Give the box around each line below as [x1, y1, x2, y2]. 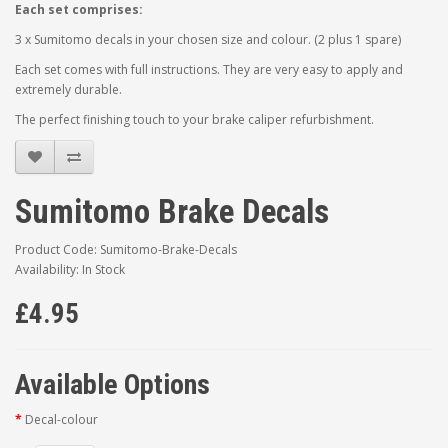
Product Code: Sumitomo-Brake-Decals [15, 241, 237, 258]
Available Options [15, 368, 210, 401]
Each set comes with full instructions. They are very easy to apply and [15, 61, 403, 78]
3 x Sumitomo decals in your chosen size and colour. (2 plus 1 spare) [15, 31, 401, 48]
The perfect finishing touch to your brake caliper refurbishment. [15, 111, 374, 128]
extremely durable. [15, 81, 122, 98]
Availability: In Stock [15, 261, 125, 278]
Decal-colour [25, 411, 98, 428]
